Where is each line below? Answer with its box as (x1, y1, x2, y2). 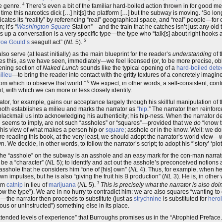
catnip (6, 181, 23, 188)
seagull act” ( (30, 39, 66, 46)
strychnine (134, 195, 162, 202)
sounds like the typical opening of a (79, 64, 176, 71)
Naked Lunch (43, 64, 79, 71)
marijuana (49, 181, 76, 188)
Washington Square (17, 23, 70, 30)
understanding (172, 51, 212, 57)
